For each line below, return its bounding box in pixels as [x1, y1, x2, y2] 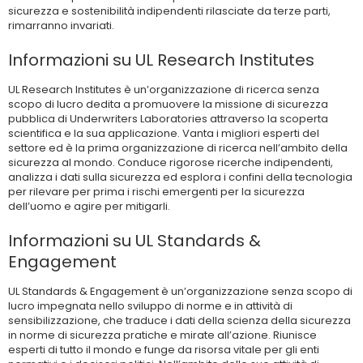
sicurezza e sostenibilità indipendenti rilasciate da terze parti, [8, 3, 331, 19]
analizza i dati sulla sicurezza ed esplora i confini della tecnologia [8, 169, 352, 186]
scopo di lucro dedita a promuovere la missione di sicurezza [8, 96, 328, 113]
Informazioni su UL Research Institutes [8, 49, 314, 72]
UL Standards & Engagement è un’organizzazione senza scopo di [8, 284, 352, 300]
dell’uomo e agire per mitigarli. [8, 199, 170, 215]
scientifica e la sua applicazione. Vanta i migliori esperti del [8, 126, 319, 142]
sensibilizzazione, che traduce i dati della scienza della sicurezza [8, 313, 351, 329]
